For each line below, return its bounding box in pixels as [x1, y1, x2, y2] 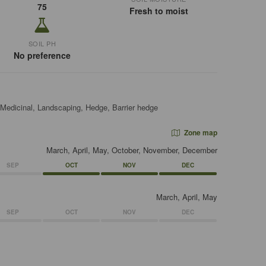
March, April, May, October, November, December [46, 144, 217, 156]
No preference [13, 49, 71, 61]
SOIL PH [28, 39, 56, 48]
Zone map [182, 127, 217, 138]
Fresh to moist [129, 5, 188, 17]
